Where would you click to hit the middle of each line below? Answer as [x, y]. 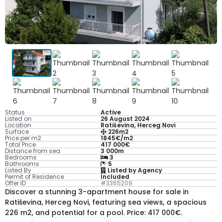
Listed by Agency [134, 170]
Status [15, 112]
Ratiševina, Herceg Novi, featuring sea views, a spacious [106, 202]
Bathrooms [22, 164]
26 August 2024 [125, 119]
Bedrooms [21, 158]
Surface [17, 132]
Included [115, 177]
